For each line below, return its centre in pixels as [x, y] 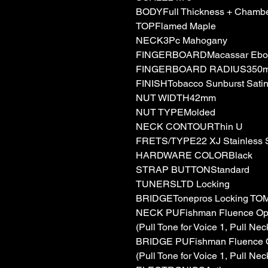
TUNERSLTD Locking [183, 184]
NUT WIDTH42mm [176, 98]
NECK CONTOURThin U [189, 126]
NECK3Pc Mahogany [182, 40]
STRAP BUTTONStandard [193, 169]
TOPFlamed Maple [176, 26]
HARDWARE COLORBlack [194, 155]
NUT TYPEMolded [176, 112]
